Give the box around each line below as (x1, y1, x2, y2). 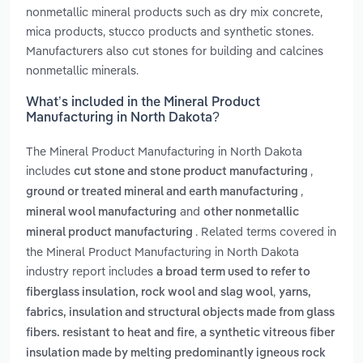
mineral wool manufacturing (26, 207, 177, 219)
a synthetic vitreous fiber (200, 327, 335, 340)
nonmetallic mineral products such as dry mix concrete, (26, 3, 322, 19)
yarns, (279, 287, 311, 299)
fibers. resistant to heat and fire (26, 327, 194, 340)
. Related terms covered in (195, 224, 336, 240)
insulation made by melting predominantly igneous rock (26, 348, 326, 360)
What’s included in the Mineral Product (26, 96, 260, 110)
